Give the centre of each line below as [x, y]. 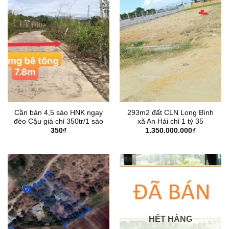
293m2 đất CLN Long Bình [170, 112]
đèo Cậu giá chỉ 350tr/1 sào [59, 121]
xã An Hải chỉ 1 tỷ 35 [170, 121]
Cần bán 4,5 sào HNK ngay [59, 112]
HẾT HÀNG [170, 219]
